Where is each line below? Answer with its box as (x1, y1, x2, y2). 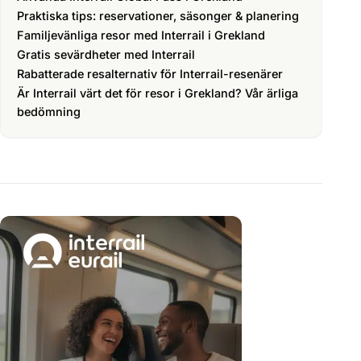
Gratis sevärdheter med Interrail (17, 48, 195, 61)
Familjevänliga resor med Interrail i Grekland (17, 28, 265, 42)
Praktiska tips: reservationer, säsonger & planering (17, 9, 299, 23)
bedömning (17, 105, 81, 118)
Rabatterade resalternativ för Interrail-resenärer (17, 67, 283, 81)
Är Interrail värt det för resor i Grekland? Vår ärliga (17, 86, 298, 100)
